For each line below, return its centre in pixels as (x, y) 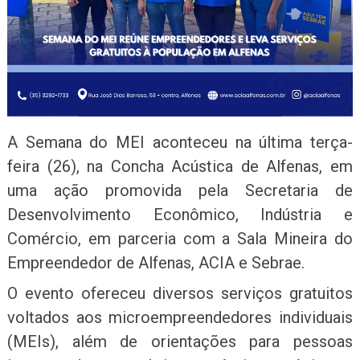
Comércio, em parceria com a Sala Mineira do (180, 238)
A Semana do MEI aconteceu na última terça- (180, 142)
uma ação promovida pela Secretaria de (180, 190)
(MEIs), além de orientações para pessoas (180, 342)
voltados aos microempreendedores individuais (180, 318)
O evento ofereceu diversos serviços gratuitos (180, 294)
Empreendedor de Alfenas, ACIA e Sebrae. (155, 262)
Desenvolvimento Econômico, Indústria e (180, 214)
